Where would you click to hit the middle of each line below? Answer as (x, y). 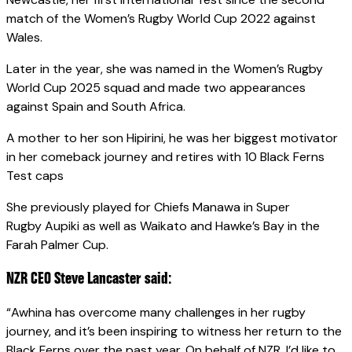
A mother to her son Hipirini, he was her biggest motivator (172, 138)
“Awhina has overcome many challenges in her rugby (156, 313)
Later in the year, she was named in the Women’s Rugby (165, 69)
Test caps (35, 176)
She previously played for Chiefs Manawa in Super (148, 207)
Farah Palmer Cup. (57, 245)
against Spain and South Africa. (96, 107)
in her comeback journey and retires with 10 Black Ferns (165, 157)
